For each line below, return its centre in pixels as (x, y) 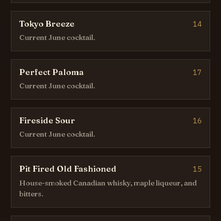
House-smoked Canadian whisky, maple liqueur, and (108, 183)
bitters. (32, 194)
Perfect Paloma (52, 72)
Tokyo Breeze (47, 23)
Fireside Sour (47, 121)
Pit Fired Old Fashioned (68, 169)
